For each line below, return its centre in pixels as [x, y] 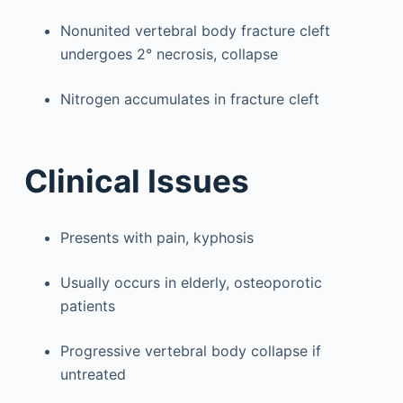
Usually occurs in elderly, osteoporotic [191, 282]
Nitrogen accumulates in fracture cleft [189, 99]
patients [87, 306]
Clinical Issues [136, 181]
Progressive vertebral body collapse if [190, 351]
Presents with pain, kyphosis [157, 237]
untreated [93, 374]
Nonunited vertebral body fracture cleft [195, 30]
